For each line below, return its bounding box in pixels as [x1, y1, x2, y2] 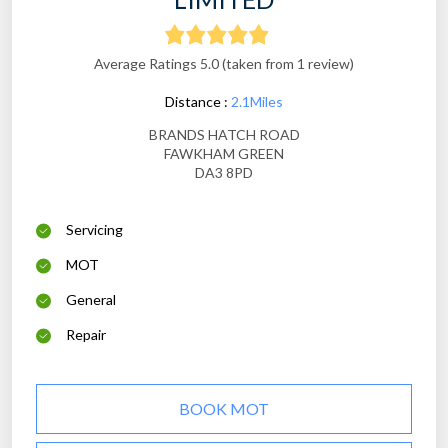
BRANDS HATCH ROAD [148, 126, 300, 144]
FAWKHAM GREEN [164, 145, 284, 163]
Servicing [66, 221, 123, 239]
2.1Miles [231, 93, 283, 111]
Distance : [165, 93, 231, 111]
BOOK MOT [179, 399, 269, 419]
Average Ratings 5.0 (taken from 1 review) [94, 55, 354, 73]
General [66, 291, 116, 309]
